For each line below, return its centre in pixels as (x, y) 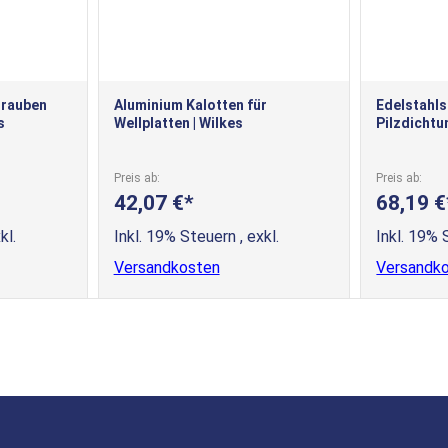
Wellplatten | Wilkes (178, 122)
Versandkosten (166, 267)
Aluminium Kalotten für (190, 104)
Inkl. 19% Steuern (176, 236)
